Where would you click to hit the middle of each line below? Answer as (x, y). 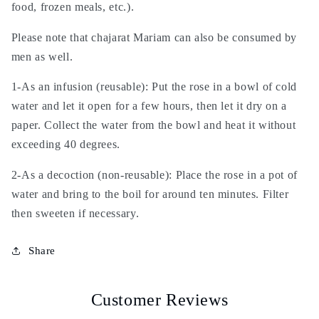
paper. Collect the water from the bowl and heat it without (153, 125)
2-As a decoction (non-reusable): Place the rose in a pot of (154, 175)
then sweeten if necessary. (75, 214)
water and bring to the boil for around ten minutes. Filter (150, 194)
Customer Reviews (159, 300)
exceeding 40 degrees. (66, 145)
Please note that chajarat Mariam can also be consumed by (154, 37)
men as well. (42, 56)
